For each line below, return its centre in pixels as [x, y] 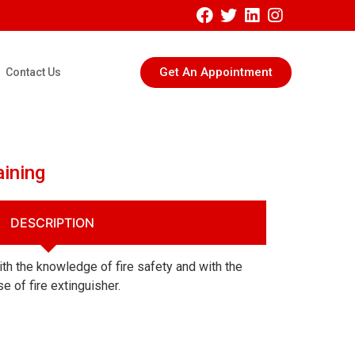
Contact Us [33, 73]
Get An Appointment [216, 72]
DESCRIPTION [52, 223]
